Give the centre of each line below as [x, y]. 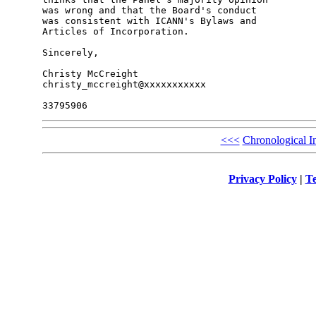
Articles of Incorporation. [115, 32]
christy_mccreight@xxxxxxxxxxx [124, 85]
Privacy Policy [262, 178]
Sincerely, [70, 53]
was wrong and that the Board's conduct [149, 11]
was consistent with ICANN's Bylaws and [149, 21]
